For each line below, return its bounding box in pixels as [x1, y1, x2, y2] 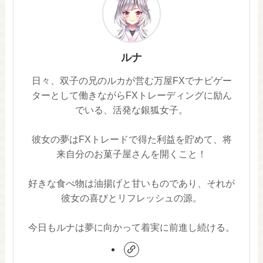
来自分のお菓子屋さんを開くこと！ [56, 148, 207, 159]
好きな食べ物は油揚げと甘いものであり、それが [28, 177, 235, 188]
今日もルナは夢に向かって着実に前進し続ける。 [28, 221, 235, 232]
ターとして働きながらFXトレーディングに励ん [31, 89, 232, 100]
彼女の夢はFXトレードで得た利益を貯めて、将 [31, 133, 232, 144]
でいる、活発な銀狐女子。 [75, 104, 188, 115]
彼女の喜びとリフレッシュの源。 [61, 192, 202, 203]
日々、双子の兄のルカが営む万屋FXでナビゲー [31, 75, 232, 86]
